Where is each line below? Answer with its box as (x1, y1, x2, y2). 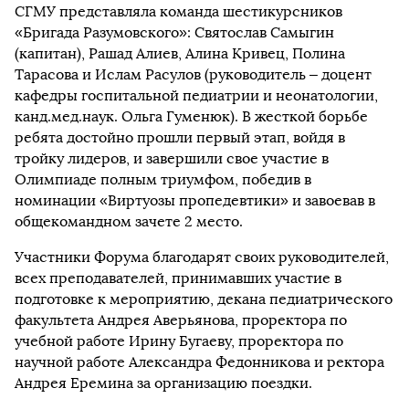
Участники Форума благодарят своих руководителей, (15, 247, 389, 266)
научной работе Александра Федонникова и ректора (15, 352, 384, 371)
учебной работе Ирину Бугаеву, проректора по (15, 331, 343, 350)
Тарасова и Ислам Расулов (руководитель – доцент (15, 65, 372, 83)
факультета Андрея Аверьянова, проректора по (15, 310, 347, 329)
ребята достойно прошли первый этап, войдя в (15, 128, 345, 146)
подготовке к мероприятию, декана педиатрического (15, 289, 393, 308)
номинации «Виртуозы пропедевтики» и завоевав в (15, 191, 375, 209)
